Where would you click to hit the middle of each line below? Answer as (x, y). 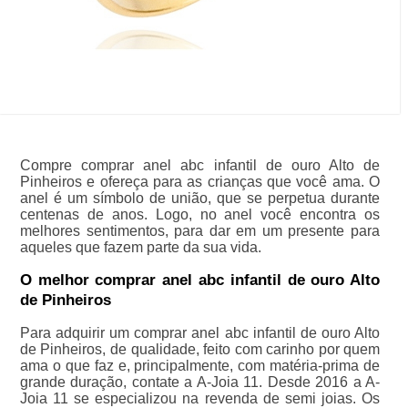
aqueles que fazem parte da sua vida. (140, 248)
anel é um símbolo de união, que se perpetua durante (200, 199)
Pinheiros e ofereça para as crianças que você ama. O (200, 182)
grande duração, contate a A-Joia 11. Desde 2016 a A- (200, 382)
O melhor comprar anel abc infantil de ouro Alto (200, 280)
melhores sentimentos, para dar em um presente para (200, 231)
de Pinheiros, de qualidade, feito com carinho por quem (200, 350)
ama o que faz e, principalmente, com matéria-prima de (200, 366)
